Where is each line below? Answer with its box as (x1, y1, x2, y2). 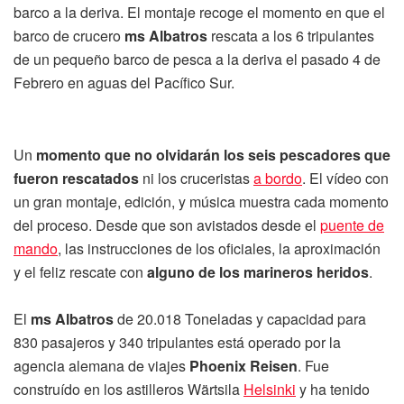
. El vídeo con (302, 168, 389, 188)
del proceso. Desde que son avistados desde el (14, 215, 320, 235)
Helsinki (243, 379, 296, 399)
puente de (320, 215, 384, 235)
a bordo (253, 168, 302, 188)
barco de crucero (14, 25, 124, 46)
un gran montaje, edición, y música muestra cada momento (14, 191, 389, 212)
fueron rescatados (14, 168, 139, 188)
